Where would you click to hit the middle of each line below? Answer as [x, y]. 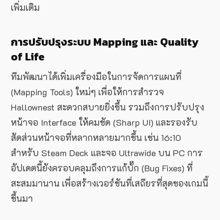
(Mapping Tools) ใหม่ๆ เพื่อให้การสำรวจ [87, 92]
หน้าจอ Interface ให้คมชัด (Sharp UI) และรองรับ [104, 123]
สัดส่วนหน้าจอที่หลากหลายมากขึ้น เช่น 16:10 [96, 138]
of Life [28, 57]
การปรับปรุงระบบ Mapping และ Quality [105, 42]
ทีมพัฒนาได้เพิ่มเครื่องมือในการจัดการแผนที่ [96, 77]
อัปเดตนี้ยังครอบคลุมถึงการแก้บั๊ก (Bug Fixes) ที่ [102, 168]
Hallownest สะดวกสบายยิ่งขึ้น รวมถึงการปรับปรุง [108, 107]
